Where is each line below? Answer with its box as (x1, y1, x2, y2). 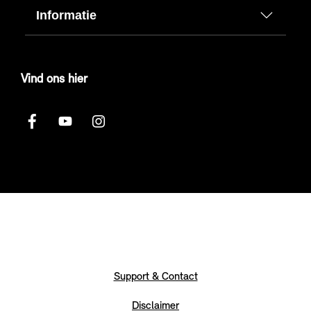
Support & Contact (113, 271, 198, 283)
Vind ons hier (21, 73, 87, 87)
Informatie (36, 8, 96, 23)
